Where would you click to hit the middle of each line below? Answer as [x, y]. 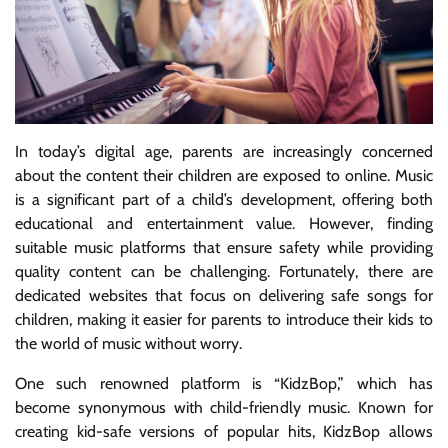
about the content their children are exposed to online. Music [224, 175]
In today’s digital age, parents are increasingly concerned [224, 151]
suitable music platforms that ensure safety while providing [224, 247]
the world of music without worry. [128, 343]
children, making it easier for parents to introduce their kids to [224, 319]
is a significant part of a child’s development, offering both [224, 199]
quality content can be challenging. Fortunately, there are [224, 271]
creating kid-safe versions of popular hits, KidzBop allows [224, 431]
